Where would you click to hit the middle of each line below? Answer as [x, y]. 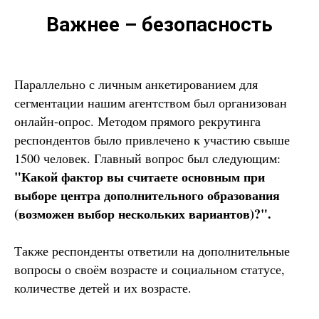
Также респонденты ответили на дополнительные [152, 250]
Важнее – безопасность [159, 24]
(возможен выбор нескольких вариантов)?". [143, 213]
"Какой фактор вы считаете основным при [140, 176]
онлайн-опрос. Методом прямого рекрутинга [137, 121]
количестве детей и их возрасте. [103, 287]
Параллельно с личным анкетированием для [136, 84]
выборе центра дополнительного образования [147, 195]
